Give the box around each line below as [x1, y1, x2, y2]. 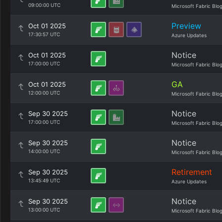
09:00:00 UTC [28, 2, 60, 8]
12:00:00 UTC [28, 90, 60, 96]
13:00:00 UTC [28, 207, 60, 213]
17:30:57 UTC [28, 31, 60, 37]
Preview [171, 21, 201, 31]
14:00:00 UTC [28, 148, 60, 154]
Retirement [171, 167, 212, 177]
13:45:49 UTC [28, 177, 60, 183]
